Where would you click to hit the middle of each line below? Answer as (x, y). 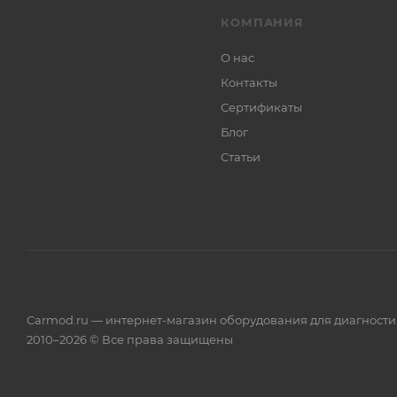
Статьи (241, 157)
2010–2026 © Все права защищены (130, 339)
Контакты (249, 82)
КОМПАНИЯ (262, 22)
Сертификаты (262, 107)
